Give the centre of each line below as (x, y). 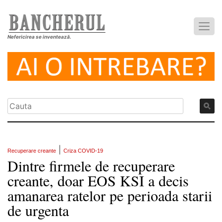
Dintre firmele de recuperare (91, 166)
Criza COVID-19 (83, 151)
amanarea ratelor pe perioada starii (110, 195)
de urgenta (38, 210)
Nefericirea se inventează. (39, 37)
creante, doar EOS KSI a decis (98, 181)
